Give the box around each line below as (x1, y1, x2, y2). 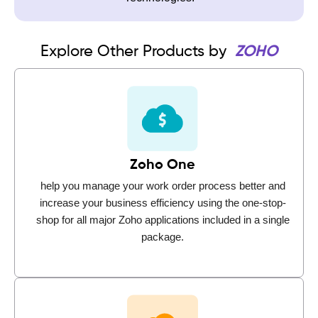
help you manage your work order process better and (40, 179, 285, 192)
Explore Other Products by (40, 43, 231, 60)
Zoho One (130, 158, 195, 172)
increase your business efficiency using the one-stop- (39, 196, 286, 209)
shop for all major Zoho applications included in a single (35, 213, 290, 226)
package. (141, 230, 184, 243)
